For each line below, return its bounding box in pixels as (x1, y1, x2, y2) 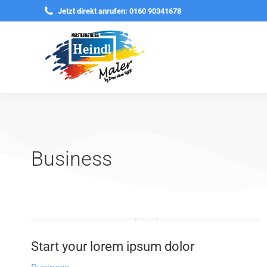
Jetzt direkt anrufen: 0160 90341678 (58, 6, 181, 15)
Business (31, 147, 112, 170)
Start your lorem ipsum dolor (31, 239, 194, 254)
